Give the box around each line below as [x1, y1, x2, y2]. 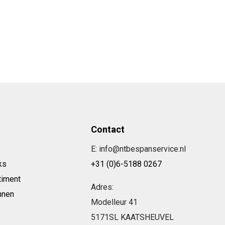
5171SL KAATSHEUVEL [90, 212, 174, 222]
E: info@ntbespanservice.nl [90, 144, 186, 154]
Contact [90, 124, 125, 135]
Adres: [90, 182, 114, 192]
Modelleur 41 [90, 197, 138, 207]
